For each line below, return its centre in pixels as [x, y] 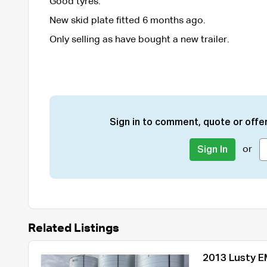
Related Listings [73, 228]
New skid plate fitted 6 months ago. [127, 21]
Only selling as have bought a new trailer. [139, 40]
